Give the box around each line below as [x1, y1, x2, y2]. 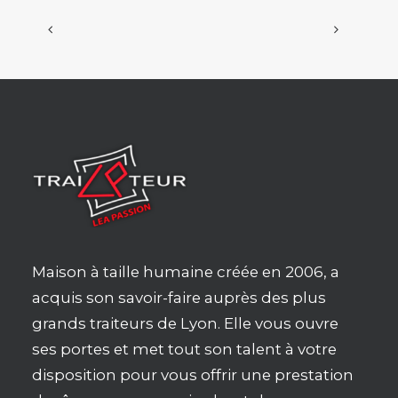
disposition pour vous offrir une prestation [32, 366, 354, 384]
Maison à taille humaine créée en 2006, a [32, 263, 339, 281]
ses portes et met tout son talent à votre [32, 340, 337, 358]
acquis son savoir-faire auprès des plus [32, 289, 326, 306]
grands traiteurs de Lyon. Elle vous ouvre [32, 314, 338, 332]
